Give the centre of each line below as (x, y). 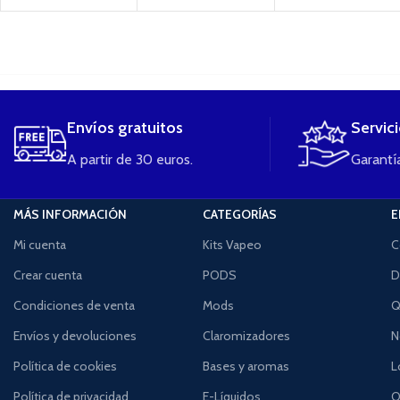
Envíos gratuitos (125, 127)
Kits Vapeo (232, 244)
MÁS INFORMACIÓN (70, 214)
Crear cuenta (48, 275)
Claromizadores (246, 335)
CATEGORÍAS (239, 214)
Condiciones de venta (74, 305)
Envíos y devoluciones (75, 335)
